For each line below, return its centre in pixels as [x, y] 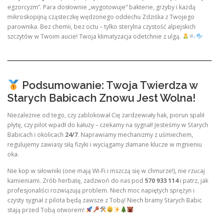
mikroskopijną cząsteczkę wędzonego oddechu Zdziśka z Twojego [101, 17]
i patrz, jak [193, 180]
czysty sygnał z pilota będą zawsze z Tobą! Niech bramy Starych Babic [105, 200]
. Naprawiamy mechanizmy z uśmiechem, [135, 135]
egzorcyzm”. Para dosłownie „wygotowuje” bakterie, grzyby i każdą [101, 7]
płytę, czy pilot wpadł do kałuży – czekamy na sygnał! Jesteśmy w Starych [108, 125]
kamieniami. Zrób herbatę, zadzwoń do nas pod [76, 180]
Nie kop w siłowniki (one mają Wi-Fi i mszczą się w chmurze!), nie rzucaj [106, 171]
